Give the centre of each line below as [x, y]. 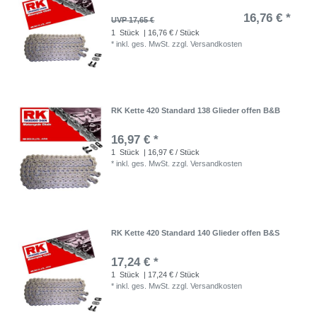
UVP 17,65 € [133, 19]
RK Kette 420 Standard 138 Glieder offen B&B [196, 111]
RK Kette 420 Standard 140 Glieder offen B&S [196, 232]
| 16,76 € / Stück [171, 32]
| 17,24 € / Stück [171, 274]
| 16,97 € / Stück [171, 152]
